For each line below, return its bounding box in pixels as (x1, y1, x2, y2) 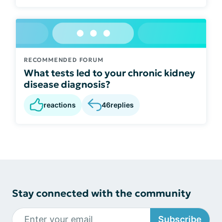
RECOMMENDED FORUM (24, 55, 104, 63)
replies (111, 101, 134, 110)
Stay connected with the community (12, 186, 191, 200)
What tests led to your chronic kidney (24, 66, 195, 79)
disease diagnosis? (24, 78, 111, 90)
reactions (44, 100, 76, 109)
